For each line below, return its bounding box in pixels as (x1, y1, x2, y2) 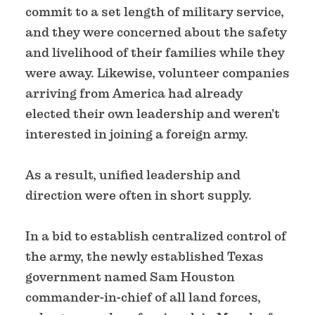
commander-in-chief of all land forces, (25, 289, 261, 304)
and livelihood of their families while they (25, 44, 285, 60)
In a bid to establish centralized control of (25, 228, 286, 243)
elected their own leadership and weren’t (25, 105, 280, 121)
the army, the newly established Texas (25, 248, 264, 264)
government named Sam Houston (25, 269, 235, 284)
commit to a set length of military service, (25, 4, 284, 19)
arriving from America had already (25, 85, 243, 101)
